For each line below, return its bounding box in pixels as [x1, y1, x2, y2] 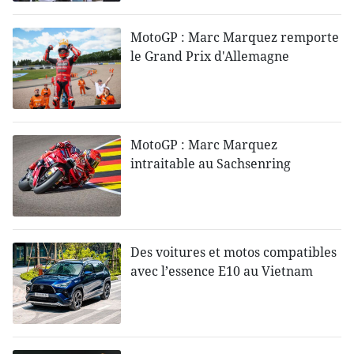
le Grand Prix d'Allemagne [130, 47, 290, 66]
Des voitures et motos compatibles [130, 243, 337, 262]
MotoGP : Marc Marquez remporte [130, 28, 340, 47]
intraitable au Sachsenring [130, 155, 292, 173]
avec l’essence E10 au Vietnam [130, 262, 314, 281]
